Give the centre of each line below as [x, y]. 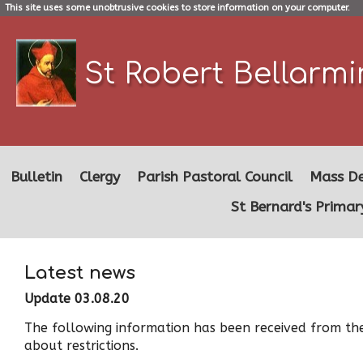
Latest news [80, 273]
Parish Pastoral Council [215, 177]
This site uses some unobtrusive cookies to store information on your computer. [177, 8]
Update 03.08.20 [77, 299]
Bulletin [36, 177]
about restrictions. [81, 346]
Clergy [100, 177]
